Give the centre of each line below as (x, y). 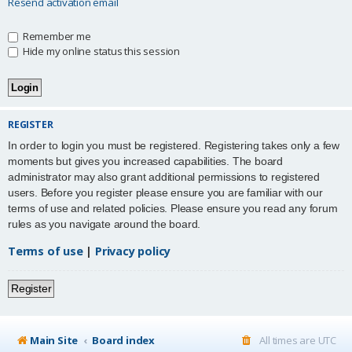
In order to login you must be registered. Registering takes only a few (174, 146)
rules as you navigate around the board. (104, 224)
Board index (124, 340)
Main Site (54, 340)
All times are (289, 340)
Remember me (56, 36)
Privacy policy (133, 251)
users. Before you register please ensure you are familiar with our (165, 193)
